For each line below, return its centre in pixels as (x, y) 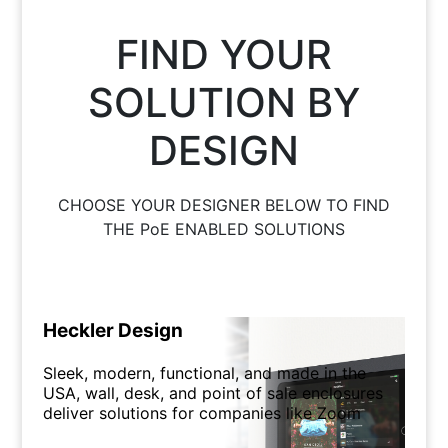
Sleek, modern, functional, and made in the (204, 373)
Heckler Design (112, 330)
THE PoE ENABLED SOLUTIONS (223, 229)
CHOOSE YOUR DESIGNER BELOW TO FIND (223, 205)
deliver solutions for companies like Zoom (201, 413)
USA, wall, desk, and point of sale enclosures (212, 393)
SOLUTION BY (223, 102)
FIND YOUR (223, 54)
